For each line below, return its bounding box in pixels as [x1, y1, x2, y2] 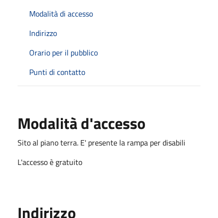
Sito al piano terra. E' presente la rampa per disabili [18, 136, 185, 148]
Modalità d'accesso [18, 111, 145, 135]
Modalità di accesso [29, 7, 93, 19]
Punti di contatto [29, 66, 85, 78]
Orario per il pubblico [29, 46, 98, 58]
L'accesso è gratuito [18, 156, 82, 168]
